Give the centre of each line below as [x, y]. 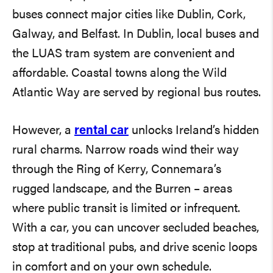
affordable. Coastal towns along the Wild [119, 73]
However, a [43, 131]
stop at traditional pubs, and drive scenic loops [135, 248]
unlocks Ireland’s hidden [194, 131]
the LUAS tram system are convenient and [123, 54]
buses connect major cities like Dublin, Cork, [129, 15]
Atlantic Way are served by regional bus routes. [136, 93]
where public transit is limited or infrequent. [126, 209]
